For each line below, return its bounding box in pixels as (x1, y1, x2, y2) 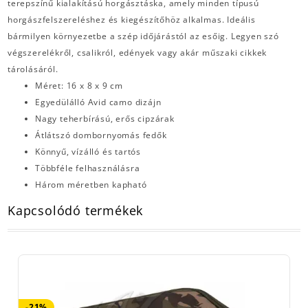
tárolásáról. (8, 63, 58, 76)
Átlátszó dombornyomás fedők (35, 129, 167, 142)
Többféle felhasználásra (35, 162, 140, 175)
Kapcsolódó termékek (8, 201, 144, 219)
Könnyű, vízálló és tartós (35, 146, 141, 158)
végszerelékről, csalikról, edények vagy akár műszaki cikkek (8, 47, 267, 59)
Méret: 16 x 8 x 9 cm (35, 80, 123, 92)
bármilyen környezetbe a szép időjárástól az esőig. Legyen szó (8, 30, 279, 43)
